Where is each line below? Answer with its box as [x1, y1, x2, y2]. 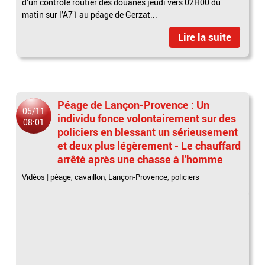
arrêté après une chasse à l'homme [57, 151, 224, 166]
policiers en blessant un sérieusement [57, 124, 238, 139]
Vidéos [22, 171, 46, 182]
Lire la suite [177, 30, 231, 44]
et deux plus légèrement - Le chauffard [57, 138, 241, 153]
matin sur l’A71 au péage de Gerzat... [22, 8, 158, 20]
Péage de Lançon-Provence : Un [57, 97, 210, 112]
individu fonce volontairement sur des [57, 111, 237, 125]
